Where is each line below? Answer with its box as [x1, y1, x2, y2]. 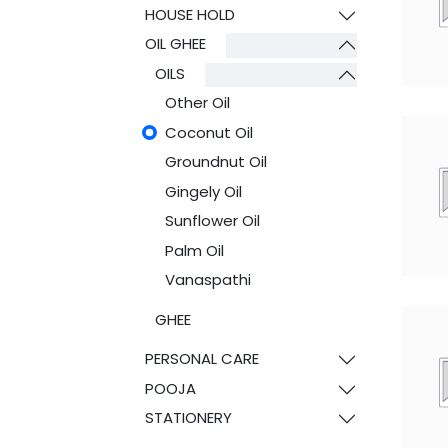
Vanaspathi [164, 269, 251, 290]
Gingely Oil [164, 180, 242, 202]
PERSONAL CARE [144, 348, 259, 369]
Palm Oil [164, 239, 224, 261]
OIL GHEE [144, 33, 206, 54]
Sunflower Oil [164, 210, 260, 231]
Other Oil [164, 92, 230, 113]
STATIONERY [144, 407, 232, 428]
